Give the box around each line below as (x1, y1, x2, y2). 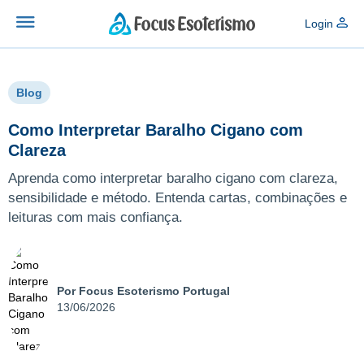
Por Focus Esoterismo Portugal (57, 284, 230, 297)
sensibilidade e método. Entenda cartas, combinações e (8, 189, 347, 206)
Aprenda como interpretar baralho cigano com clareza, (8, 170, 338, 186)
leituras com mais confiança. (8, 209, 183, 225)
